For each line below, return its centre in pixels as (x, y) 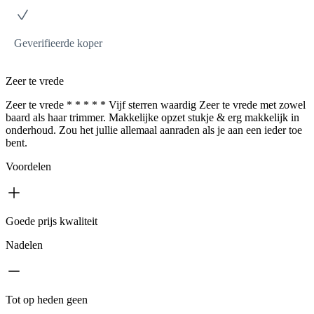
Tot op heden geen (47, 299)
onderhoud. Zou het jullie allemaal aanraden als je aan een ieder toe (154, 130)
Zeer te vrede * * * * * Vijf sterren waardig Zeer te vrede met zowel (156, 104)
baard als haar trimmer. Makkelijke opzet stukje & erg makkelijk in (152, 117)
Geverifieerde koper (58, 43)
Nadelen (24, 245)
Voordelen (28, 166)
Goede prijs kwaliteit (52, 221)
